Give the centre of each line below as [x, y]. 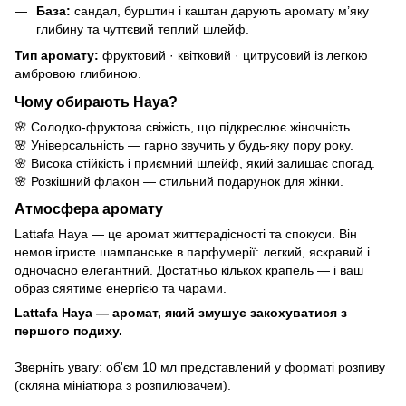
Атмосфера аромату [89, 209]
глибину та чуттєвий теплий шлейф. [143, 29]
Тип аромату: [57, 55]
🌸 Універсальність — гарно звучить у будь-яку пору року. [184, 145]
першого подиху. [68, 331]
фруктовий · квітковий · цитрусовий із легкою [233, 55]
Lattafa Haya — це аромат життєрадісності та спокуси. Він [186, 234]
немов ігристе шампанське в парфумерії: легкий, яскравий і [192, 252]
